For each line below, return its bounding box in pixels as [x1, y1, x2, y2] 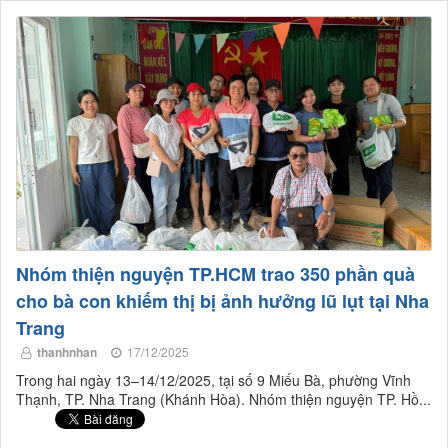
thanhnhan [37, 343, 97, 362]
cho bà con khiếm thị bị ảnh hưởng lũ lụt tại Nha [16, 288, 429, 315]
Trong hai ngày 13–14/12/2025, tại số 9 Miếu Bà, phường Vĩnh [16, 370, 411, 391]
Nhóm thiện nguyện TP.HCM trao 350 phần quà [16, 261, 415, 288]
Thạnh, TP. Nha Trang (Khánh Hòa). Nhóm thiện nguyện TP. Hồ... [16, 389, 431, 410]
